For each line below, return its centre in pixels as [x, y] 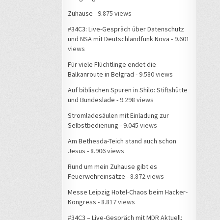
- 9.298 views [134, 99]
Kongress [82, 202]
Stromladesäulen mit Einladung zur [118, 115]
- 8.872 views [145, 176]
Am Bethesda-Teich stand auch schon [122, 141]
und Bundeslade [91, 99]
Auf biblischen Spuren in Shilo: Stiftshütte [128, 90]
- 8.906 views [105, 151]
